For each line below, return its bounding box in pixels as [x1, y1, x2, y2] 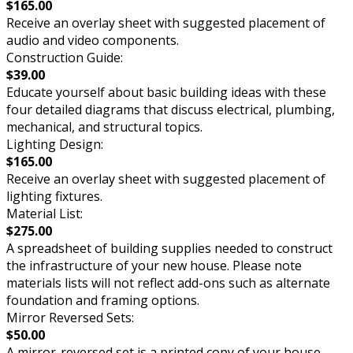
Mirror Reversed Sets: [6, 309, 134, 327]
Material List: [6, 205, 83, 223]
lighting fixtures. [6, 188, 102, 206]
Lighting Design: [6, 136, 103, 154]
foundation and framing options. [6, 292, 199, 310]
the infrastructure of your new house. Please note [6, 257, 302, 275]
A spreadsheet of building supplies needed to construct [6, 240, 333, 258]
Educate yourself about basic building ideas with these [6, 84, 326, 102]
